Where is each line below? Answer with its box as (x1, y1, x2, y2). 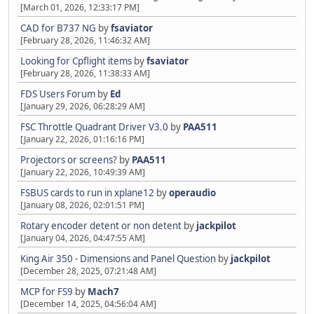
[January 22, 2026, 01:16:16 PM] (20, 132, 144, 145)
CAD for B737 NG (20, 21, 96, 34)
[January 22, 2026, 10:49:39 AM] (20, 165, 145, 178)
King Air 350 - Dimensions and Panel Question (20, 252, 216, 265)
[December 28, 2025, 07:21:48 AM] (20, 264, 156, 277)
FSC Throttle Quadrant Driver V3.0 (20, 120, 168, 133)
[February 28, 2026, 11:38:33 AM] (20, 67, 150, 79)
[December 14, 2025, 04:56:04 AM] (20, 297, 156, 310)
